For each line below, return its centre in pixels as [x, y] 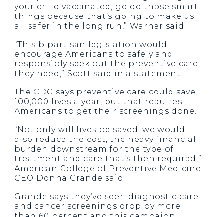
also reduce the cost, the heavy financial [105, 139]
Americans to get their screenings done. [106, 111]
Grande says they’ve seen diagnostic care [107, 196]
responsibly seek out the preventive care [106, 64]
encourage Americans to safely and [94, 54]
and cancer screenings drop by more [98, 206]
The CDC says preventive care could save [105, 92]
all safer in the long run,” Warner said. [100, 26]
